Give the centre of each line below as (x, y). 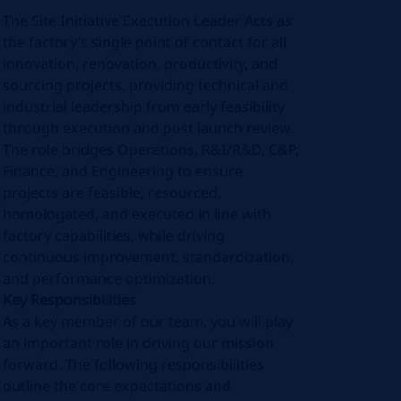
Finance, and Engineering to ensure (123, 171)
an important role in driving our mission (139, 343)
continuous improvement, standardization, (149, 257)
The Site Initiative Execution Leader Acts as (148, 21)
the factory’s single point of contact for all (145, 42)
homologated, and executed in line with (137, 214)
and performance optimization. (109, 278)
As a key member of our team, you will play (148, 321)
